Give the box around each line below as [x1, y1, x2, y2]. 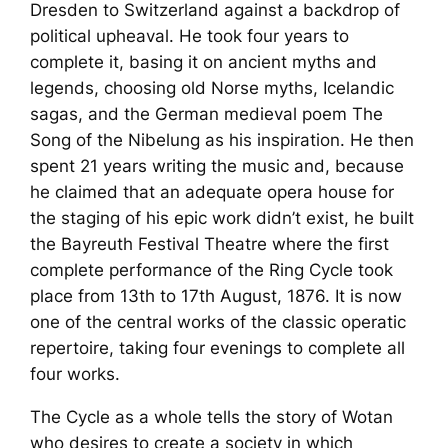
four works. [30, 364, 121, 385]
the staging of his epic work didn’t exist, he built [30, 208, 415, 229]
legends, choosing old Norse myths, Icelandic [30, 78, 395, 99]
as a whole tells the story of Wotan [110, 406, 394, 427]
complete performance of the [30, 260, 270, 281]
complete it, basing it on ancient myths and [30, 52, 378, 73]
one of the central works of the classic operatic [30, 312, 407, 333]
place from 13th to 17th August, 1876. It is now [30, 286, 403, 307]
